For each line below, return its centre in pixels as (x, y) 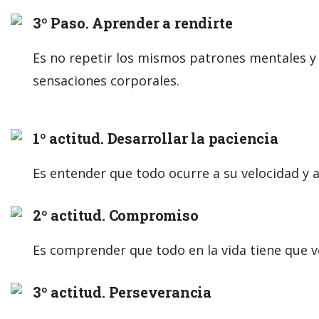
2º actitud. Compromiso (116, 215)
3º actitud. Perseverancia (122, 292)
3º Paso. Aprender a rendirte (133, 22)
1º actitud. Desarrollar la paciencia (156, 138)
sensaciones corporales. (106, 80)
